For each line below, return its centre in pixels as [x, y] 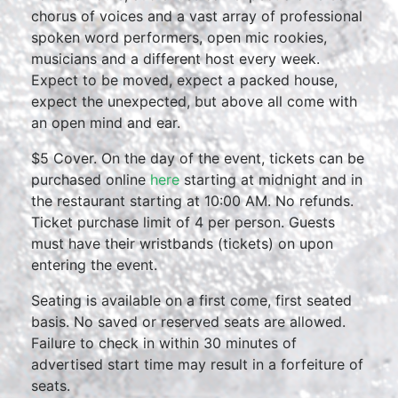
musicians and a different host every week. [175, 59]
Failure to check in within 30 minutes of [164, 343]
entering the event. [94, 265]
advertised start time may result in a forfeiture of [197, 364]
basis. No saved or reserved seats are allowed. [188, 322]
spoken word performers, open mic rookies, [179, 37]
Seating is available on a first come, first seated [191, 300]
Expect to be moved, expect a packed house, [184, 80]
